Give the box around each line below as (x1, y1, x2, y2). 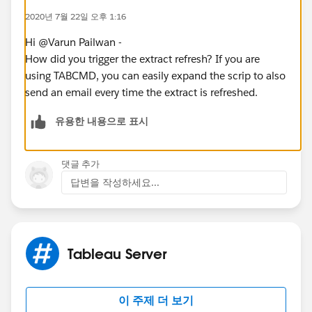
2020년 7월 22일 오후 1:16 (25, 10, 126, 22)
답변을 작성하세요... (70, 175, 159, 189)
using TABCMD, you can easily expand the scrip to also (25, 68, 286, 82)
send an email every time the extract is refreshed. (25, 85, 258, 99)
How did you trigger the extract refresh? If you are (25, 52, 260, 65)
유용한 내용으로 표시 (55, 114, 148, 127)
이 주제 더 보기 (118, 292, 194, 308)
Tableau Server (68, 244, 166, 263)
